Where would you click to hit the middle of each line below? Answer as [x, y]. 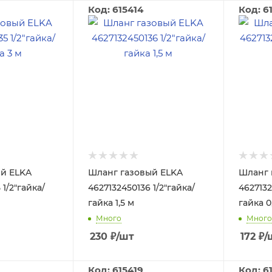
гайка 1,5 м [111, 202]
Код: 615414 [115, 9]
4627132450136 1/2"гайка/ [141, 187]
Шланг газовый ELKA [135, 172]
